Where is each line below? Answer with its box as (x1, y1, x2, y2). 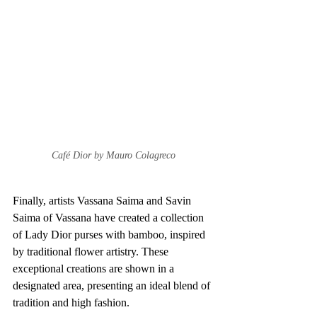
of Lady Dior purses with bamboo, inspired (13, 228, 208, 241)
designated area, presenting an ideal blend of (13, 279, 213, 292)
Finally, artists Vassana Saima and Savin (13, 194, 194, 207)
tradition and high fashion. (13, 296, 129, 309)
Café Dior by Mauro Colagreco (51, 149, 175, 161)
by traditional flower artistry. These (13, 245, 171, 258)
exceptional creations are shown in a (13, 262, 177, 275)
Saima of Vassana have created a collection (13, 211, 207, 224)
